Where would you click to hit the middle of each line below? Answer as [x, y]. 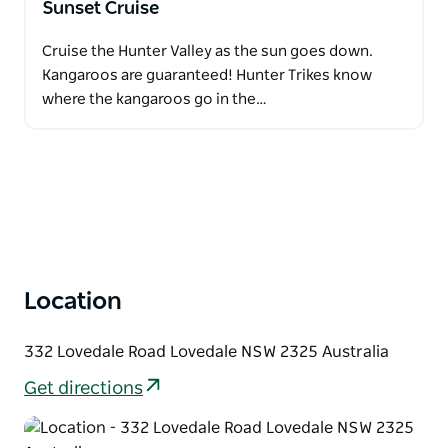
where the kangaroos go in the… [154, 99]
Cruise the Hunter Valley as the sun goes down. [207, 51]
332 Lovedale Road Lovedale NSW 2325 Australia [206, 351]
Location [73, 301]
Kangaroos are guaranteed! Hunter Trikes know [207, 75]
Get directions [83, 389]
